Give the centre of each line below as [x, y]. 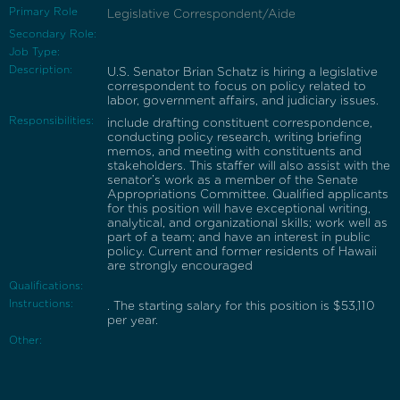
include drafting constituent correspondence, [240, 123]
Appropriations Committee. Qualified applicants [248, 194]
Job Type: [34, 52]
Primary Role [43, 12]
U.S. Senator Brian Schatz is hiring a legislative [242, 72]
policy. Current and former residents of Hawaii [242, 251]
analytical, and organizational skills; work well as [247, 223]
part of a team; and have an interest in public [239, 237]
